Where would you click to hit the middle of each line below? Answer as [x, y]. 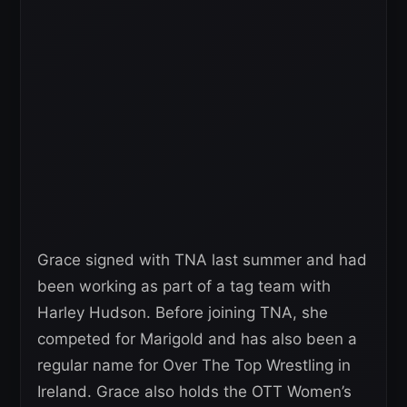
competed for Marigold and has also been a [197, 338]
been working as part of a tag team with [184, 286]
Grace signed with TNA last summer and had [202, 259]
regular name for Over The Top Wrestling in [194, 365]
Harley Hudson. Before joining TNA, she [183, 312]
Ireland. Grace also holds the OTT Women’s [194, 391]
